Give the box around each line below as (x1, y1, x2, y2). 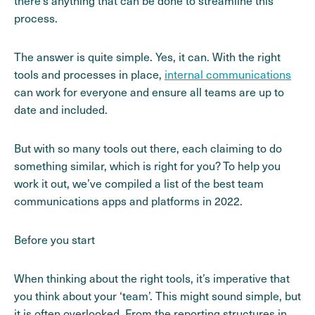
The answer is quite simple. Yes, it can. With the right (14, 49, 281, 65)
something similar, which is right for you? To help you (14, 158, 281, 174)
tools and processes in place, (14, 67, 165, 82)
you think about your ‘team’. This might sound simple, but (14, 288, 301, 304)
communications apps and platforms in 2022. (14, 193, 243, 209)
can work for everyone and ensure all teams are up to (14, 84, 284, 100)
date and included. (14, 102, 108, 117)
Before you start (14, 232, 95, 247)
